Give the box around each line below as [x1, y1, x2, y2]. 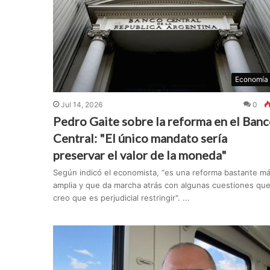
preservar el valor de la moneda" [52, 148, 227, 163]
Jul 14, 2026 [60, 100, 102, 110]
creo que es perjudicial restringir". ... [52, 193, 190, 203]
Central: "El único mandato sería [52, 131, 227, 146]
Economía [234, 75, 268, 84]
